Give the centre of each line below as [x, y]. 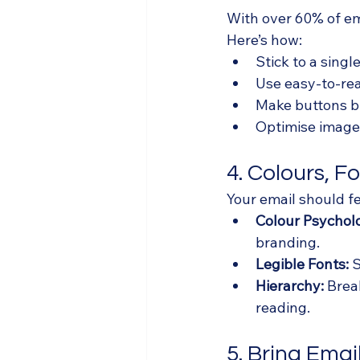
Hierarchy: [290, 286]
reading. [283, 308]
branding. [288, 243]
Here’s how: [264, 40]
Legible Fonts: [302, 264]
